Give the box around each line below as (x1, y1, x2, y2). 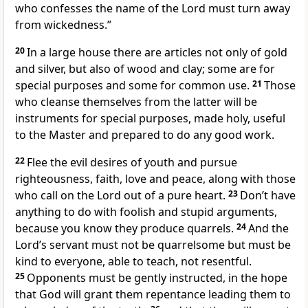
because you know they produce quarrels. (15, 221, 234, 236)
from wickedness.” (15, 17, 111, 33)
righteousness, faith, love (15, 171, 146, 187)
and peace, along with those (146, 171, 296, 187)
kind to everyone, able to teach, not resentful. (15, 254, 252, 269)
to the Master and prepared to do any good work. (15, 127, 274, 143)
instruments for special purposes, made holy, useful (15, 111, 285, 126)
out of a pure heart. (121, 188, 225, 203)
